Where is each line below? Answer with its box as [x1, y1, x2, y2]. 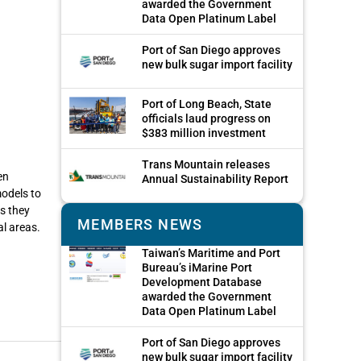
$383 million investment [142, 127, 266, 140]
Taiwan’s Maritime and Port [142, 247, 280, 260]
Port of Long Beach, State [142, 98, 272, 111]
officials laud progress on [142, 112, 271, 126]
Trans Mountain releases [142, 158, 270, 172]
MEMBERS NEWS [77, 216, 203, 234]
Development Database [142, 276, 262, 289]
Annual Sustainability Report [142, 172, 288, 186]
